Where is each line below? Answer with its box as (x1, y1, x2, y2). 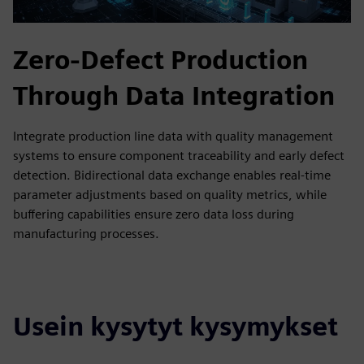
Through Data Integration (13, 80, 335, 112)
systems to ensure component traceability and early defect (13, 148, 344, 164)
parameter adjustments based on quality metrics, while (13, 187, 327, 203)
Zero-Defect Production (13, 44, 308, 76)
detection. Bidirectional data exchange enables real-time (13, 167, 331, 184)
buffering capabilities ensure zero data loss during (13, 206, 294, 223)
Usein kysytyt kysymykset (13, 310, 338, 343)
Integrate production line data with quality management (13, 128, 333, 145)
